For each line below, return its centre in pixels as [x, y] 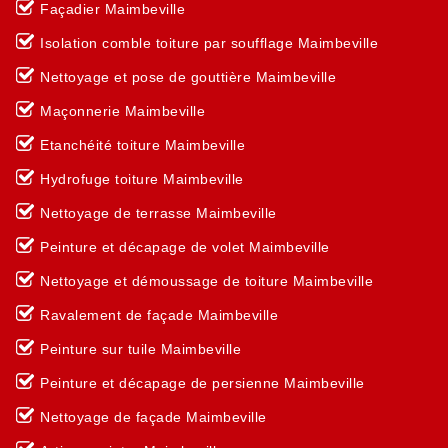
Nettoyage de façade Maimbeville [153, 417]
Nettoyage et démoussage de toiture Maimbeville [206, 281]
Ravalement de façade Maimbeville [159, 315]
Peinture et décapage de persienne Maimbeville [202, 383]
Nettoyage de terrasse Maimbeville [158, 213]
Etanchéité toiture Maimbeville [142, 145]
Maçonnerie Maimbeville [122, 111]
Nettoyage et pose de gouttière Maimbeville [188, 77]
